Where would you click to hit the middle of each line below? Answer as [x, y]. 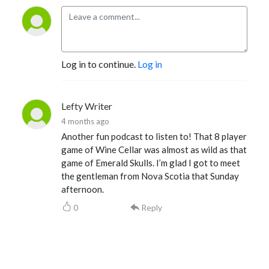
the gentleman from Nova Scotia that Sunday [150, 176]
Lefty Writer [87, 106]
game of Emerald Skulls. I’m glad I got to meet [151, 162]
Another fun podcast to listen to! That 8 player [154, 136]
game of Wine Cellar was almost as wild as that [154, 149]
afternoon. [83, 189]
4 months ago [85, 121]
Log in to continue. [99, 64]
